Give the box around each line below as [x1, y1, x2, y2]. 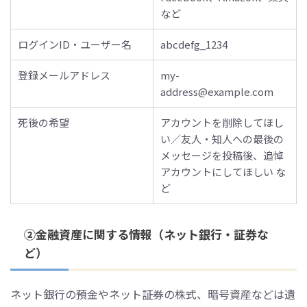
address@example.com [160, 84, 273, 99]
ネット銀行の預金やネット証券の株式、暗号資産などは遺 [10, 286, 295, 303]
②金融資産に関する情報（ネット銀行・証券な [24, 225, 269, 243]
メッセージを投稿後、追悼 [160, 148, 284, 163]
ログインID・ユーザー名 [18, 37, 132, 52]
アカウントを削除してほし [160, 115, 284, 130]
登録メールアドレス [18, 68, 110, 83]
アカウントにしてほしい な [160, 164, 286, 180]
